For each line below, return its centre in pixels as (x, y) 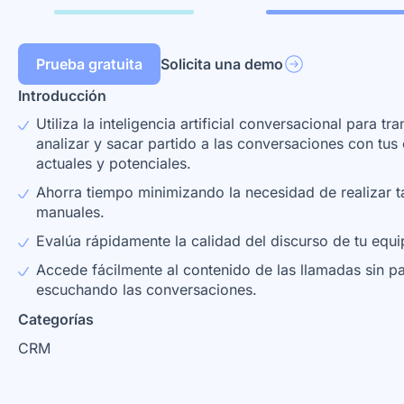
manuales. (70, 212)
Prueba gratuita (89, 64)
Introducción (62, 96)
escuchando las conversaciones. (147, 289)
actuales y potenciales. (114, 163)
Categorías (56, 319)
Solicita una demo (222, 64)
